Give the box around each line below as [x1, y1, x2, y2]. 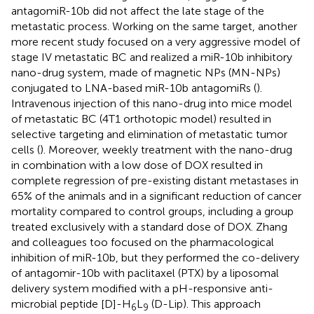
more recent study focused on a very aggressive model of [11, 34, 300, 48]
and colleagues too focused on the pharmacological [11, 235, 274, 249]
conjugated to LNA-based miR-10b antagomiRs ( [11, 81, 257, 95]
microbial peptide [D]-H [11, 296, 131, 310]
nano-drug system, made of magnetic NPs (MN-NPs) [11, 65, 280, 79]
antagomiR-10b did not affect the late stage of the [11, 4, 264, 18]
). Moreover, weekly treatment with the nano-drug [40, 142, 292, 156]
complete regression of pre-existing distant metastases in [11, 173, 299, 187]
